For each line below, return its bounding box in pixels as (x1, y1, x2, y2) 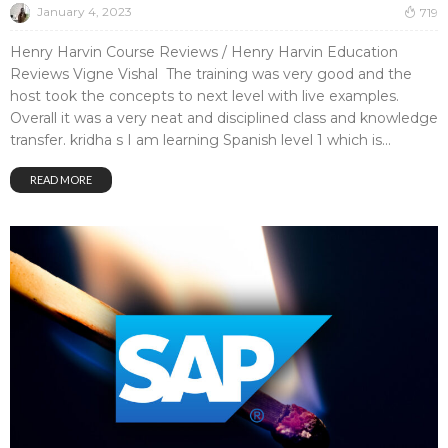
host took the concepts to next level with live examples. (10, 86, 399, 105)
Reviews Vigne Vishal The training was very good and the (10, 64, 412, 83)
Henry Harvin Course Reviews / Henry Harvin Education (10, 42, 398, 61)
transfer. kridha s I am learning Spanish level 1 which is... (10, 130, 391, 149)
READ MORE (30, 172, 92, 186)
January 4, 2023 (37, 4, 132, 20)
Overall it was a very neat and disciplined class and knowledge (10, 108, 438, 127)
